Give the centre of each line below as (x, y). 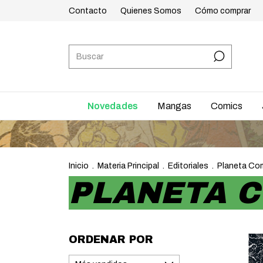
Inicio (79, 166)
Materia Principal (128, 166)
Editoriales (188, 166)
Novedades (113, 106)
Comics (227, 106)
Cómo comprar (223, 11)
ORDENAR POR (111, 240)
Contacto (88, 11)
